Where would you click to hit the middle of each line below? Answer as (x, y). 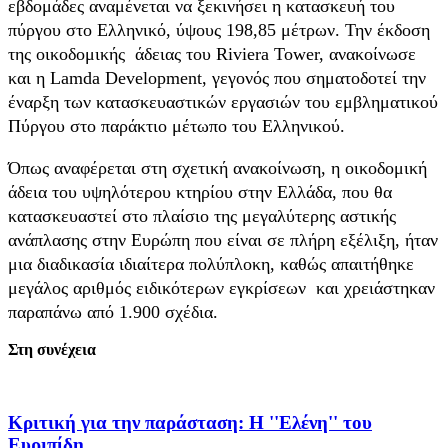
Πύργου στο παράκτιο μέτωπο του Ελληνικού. (176, 126)
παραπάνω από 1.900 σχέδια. (113, 311)
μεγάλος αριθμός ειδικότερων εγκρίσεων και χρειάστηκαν (221, 287)
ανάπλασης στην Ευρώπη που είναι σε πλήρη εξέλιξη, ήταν (223, 239)
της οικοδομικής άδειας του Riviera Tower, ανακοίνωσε (212, 54)
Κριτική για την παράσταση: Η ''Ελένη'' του (190, 423)
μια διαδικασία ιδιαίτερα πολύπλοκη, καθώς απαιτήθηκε (211, 263)
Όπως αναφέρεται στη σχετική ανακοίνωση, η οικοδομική (217, 167)
